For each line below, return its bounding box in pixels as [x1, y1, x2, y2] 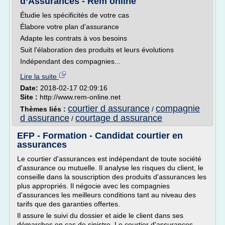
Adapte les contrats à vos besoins [20, 34, 127, 42]
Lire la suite [20, 72, 59, 80]
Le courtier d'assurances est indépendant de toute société [17, 155, 201, 163]
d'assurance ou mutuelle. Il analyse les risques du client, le [17, 164, 203, 172]
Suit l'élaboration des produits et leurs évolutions [20, 46, 174, 54]
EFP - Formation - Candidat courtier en [17, 131, 183, 141]
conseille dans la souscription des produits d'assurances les [17, 173, 206, 181]
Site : [20, 93, 40, 101]
